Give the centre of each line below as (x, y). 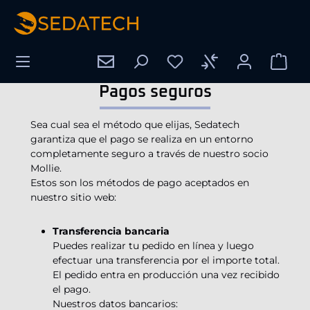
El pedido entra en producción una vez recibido (166, 275)
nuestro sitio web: (73, 198)
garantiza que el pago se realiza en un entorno (142, 139)
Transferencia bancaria (111, 231)
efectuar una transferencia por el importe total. (166, 261)
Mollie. (46, 168)
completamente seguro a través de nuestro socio (149, 154)
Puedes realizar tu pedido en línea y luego (153, 246)
